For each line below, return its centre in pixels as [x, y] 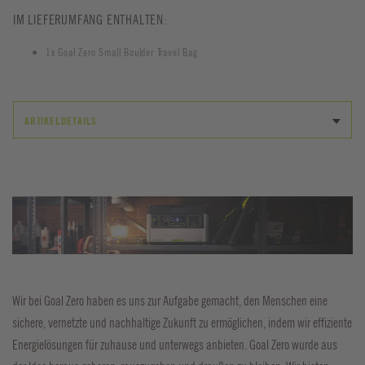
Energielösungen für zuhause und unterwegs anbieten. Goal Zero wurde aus [175, 345]
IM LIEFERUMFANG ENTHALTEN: [90, 20]
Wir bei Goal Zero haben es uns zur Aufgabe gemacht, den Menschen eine [170, 301]
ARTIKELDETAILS [61, 121]
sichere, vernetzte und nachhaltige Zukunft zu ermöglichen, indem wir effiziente [182, 323]
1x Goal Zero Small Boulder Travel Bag [122, 52]
